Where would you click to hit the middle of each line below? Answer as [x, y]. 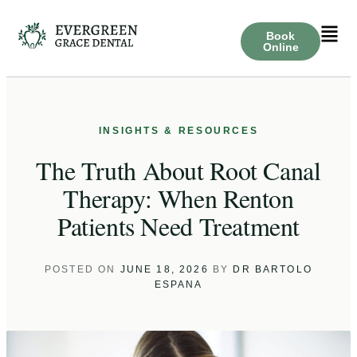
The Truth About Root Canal [178, 170]
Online [280, 47]
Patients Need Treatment [178, 226]
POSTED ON [82, 269]
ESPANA [178, 284]
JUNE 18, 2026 [164, 269]
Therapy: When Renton [178, 198]
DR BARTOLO [273, 269]
